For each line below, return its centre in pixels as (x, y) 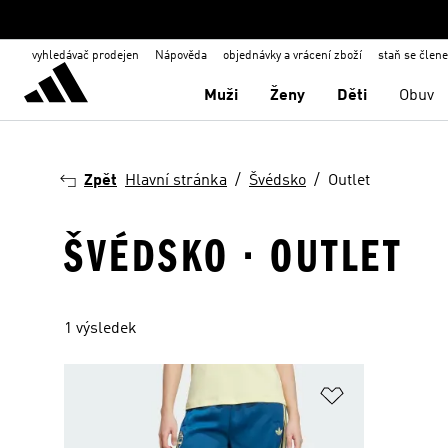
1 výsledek (100, 329)
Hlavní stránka (176, 181)
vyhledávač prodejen (85, 56)
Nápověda (181, 56)
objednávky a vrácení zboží (292, 56)
